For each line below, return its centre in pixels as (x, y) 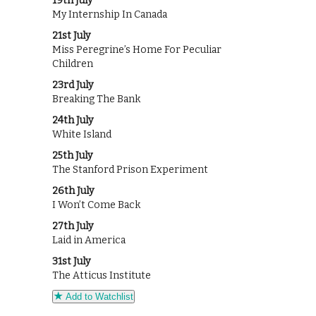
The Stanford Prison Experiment (130, 170)
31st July (71, 262)
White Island (82, 135)
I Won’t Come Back (96, 205)
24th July (73, 121)
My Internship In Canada (110, 15)
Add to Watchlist (98, 297)
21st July (71, 36)
